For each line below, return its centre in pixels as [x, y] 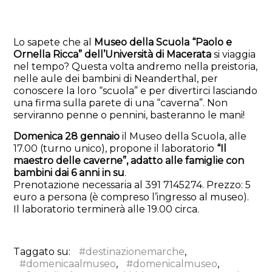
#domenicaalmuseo [68, 264]
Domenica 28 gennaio [67, 137]
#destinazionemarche [132, 252]
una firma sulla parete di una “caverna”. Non [121, 103]
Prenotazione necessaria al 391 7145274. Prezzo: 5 [132, 185]
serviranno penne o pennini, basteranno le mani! [129, 115]
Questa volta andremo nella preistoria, [164, 67]
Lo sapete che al [54, 42]
